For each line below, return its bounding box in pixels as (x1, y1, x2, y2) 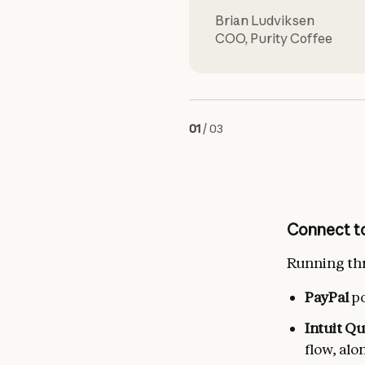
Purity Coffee (250, 30, 332, 46)
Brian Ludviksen (215, 12, 314, 29)
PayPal (305, 288, 349, 306)
